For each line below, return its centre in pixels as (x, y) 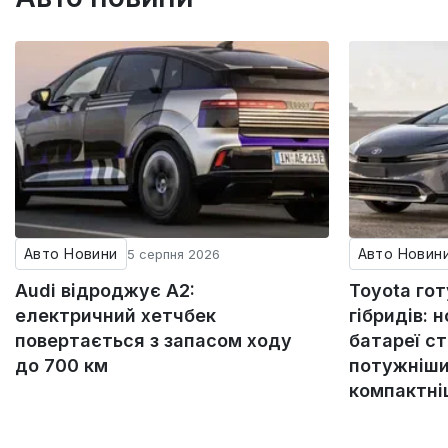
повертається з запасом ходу (153, 340)
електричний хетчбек (115, 315)
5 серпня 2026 (173, 253)
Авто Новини (71, 253)
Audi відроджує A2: (105, 290)
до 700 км (61, 365)
